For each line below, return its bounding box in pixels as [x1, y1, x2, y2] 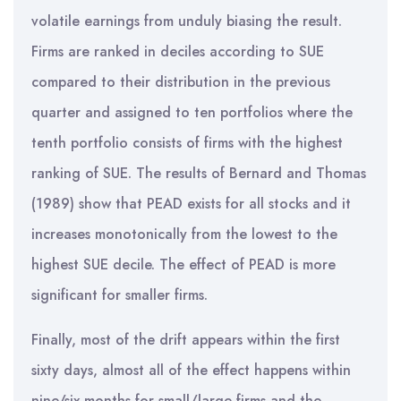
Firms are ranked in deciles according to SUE [31, 41, 324, 62]
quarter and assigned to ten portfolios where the [31, 102, 353, 123]
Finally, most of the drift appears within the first [31, 329, 340, 350]
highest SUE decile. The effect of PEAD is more [31, 254, 336, 275]
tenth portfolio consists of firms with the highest [31, 132, 343, 153]
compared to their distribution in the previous [31, 72, 330, 92]
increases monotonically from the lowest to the [31, 224, 337, 244]
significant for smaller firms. [31, 285, 208, 305]
